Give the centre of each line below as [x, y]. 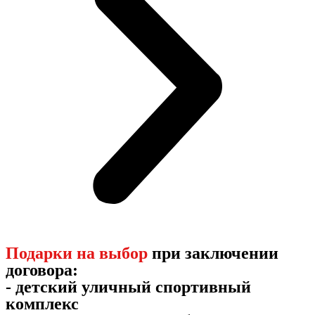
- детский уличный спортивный [128, 287]
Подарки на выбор [77, 253]
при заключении [213, 253]
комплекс [42, 304]
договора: [42, 270]
